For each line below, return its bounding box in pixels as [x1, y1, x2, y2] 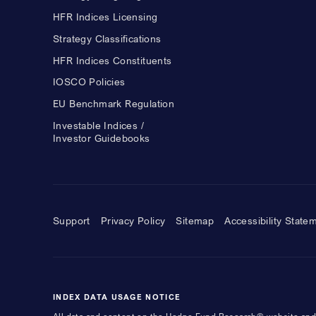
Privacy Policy [100, 214, 166, 227]
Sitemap [176, 214, 214, 227]
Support [53, 214, 90, 227]
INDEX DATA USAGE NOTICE [53, 292, 181, 303]
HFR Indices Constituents [53, 54, 172, 66]
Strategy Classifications [53, 32, 162, 44]
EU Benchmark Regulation [53, 97, 175, 110]
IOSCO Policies [53, 75, 126, 88]
